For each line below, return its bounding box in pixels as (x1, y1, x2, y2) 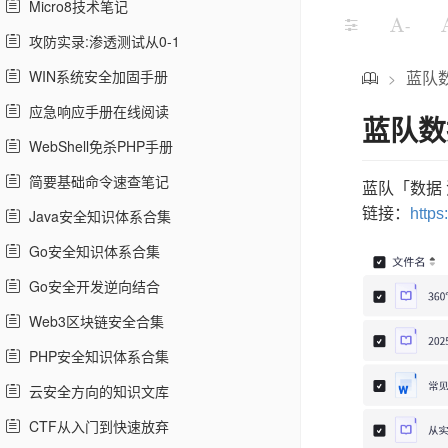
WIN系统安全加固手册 (21, 66, 168, 86)
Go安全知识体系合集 (21, 241, 160, 261)
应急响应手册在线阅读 (21, 101, 169, 121)
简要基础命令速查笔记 (21, 171, 169, 191)
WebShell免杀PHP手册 (21, 136, 173, 156)
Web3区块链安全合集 (21, 311, 164, 331)
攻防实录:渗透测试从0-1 (21, 31, 180, 51)
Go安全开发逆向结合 (21, 276, 160, 296)
